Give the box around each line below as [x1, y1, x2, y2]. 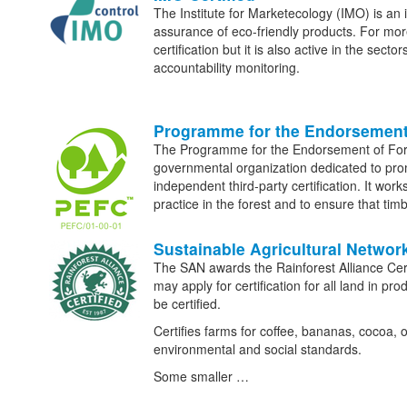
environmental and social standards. [153, 340, 362, 359]
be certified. [153, 294, 221, 313]
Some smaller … [153, 367, 249, 386]
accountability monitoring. [153, 58, 300, 77]
